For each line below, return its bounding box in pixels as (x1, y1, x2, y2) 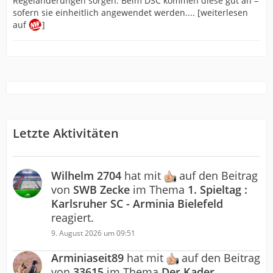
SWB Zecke (73, 182, 130, 197)
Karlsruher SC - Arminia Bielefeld (51, 196, 223, 211)
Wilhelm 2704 (51, 168, 121, 183)
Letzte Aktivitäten (13, 125, 119, 141)
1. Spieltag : (188, 182, 247, 197)
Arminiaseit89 (51, 250, 124, 266)
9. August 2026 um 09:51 (51, 228, 135, 239)
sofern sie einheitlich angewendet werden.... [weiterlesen (13, 7, 248, 18)
